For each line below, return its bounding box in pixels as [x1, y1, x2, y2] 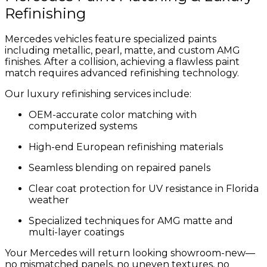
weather [29, 194, 69, 206]
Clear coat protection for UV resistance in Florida [29, 183, 259, 195]
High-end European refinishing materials [29, 141, 223, 153]
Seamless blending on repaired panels [29, 162, 210, 174]
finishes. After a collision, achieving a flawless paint [5, 56, 240, 68]
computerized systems [29, 120, 137, 132]
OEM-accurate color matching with [29, 109, 197, 121]
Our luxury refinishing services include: [5, 88, 191, 100]
